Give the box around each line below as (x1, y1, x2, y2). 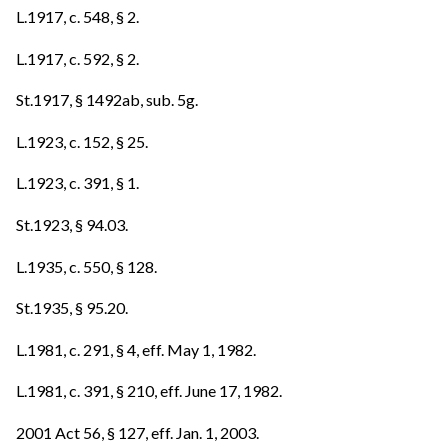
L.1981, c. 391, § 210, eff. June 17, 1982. (16, 381, 282, 401)
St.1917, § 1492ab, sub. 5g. (16, 90, 198, 110)
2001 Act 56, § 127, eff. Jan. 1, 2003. (16, 422, 259, 442)
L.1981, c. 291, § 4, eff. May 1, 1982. (16, 339, 256, 359)
